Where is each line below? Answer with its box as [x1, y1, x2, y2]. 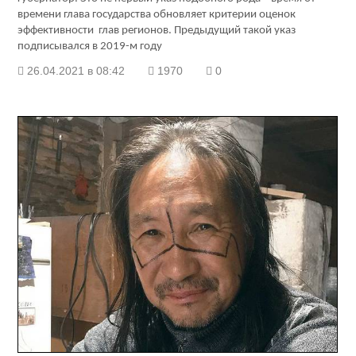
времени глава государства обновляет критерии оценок [17, 9, 296, 21]
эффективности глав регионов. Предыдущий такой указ [17, 25, 296, 37]
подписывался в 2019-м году [17, 41, 163, 53]
